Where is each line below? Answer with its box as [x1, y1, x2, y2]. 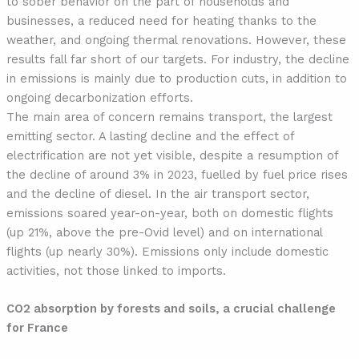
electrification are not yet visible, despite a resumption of [6, 147, 338, 163]
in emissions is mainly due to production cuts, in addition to [6, 71, 347, 86]
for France [6, 321, 68, 336]
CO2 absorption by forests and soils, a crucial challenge [6, 301, 336, 317]
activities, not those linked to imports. [6, 263, 226, 278]
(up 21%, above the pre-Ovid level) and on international [6, 224, 322, 240]
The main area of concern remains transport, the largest [6, 109, 333, 124]
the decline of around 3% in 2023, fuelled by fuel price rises [6, 167, 348, 182]
